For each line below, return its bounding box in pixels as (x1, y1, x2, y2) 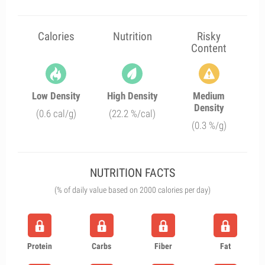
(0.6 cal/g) (35, 108, 76, 119)
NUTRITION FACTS (90, 166, 175, 180)
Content (191, 41, 227, 55)
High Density (106, 90, 158, 102)
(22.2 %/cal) (109, 108, 156, 119)
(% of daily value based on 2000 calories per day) (54, 185, 211, 195)
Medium (193, 90, 225, 102)
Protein (27, 241, 53, 251)
